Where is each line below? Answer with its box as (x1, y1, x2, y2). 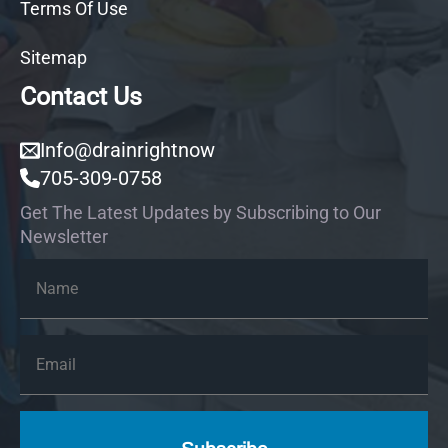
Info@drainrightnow (40, 137, 215, 162)
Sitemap (20, 46, 87, 68)
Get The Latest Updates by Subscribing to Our (20, 201, 381, 223)
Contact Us (20, 81, 142, 111)
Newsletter (20, 225, 108, 247)
